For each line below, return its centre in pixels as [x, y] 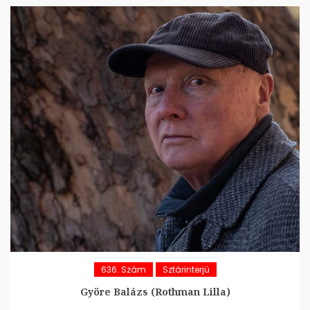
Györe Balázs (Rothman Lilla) [155, 292]
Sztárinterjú [186, 270]
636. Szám [123, 270]
